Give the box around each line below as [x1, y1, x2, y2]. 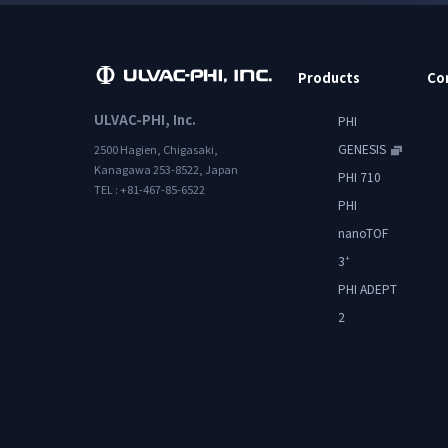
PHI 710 [338, 167, 382, 185]
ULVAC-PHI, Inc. [94, 110, 197, 130]
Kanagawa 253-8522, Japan [94, 161, 239, 178]
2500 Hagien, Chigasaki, [94, 141, 219, 158]
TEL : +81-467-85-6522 [94, 181, 206, 198]
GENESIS [338, 139, 387, 157]
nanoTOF [338, 223, 389, 241]
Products [298, 68, 361, 88]
